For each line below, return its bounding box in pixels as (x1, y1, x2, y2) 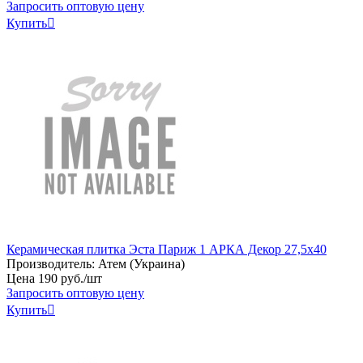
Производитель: (6, 256, 95, 271)
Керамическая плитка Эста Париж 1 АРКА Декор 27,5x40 (6, 241, 327, 256)
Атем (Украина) (98, 256, 185, 271)
